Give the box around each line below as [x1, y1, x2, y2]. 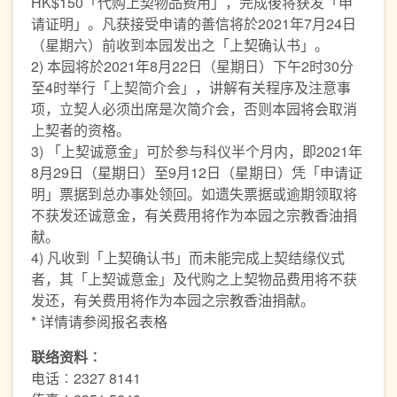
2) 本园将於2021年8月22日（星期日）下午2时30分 [31, 56, 354, 76]
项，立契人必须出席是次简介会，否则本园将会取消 [31, 98, 357, 119]
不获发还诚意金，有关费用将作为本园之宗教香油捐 [31, 205, 357, 225]
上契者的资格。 [31, 120, 130, 140]
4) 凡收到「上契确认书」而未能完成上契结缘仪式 [31, 247, 345, 268]
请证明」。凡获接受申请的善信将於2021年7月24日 [31, 13, 356, 34]
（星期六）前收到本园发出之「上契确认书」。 [31, 35, 329, 55]
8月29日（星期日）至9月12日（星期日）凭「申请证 [31, 162, 362, 183]
